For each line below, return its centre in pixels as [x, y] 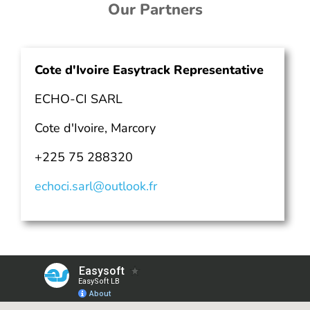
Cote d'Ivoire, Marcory [95, 128]
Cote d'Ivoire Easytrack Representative [149, 70]
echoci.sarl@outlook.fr [96, 186]
